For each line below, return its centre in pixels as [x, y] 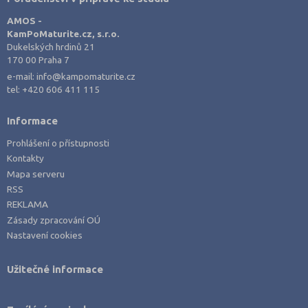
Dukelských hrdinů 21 [51, 46]
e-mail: [22, 76]
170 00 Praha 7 [38, 59]
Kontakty [26, 158]
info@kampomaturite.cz [86, 76]
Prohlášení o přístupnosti [58, 143]
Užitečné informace [55, 269]
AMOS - [25, 20]
